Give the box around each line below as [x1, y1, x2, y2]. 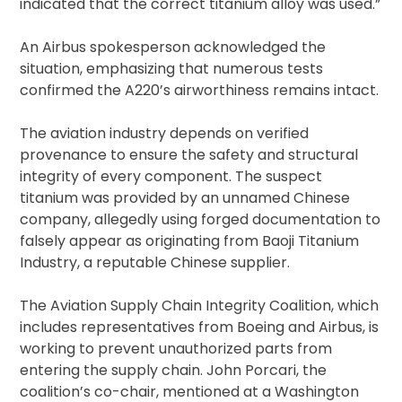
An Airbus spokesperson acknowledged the [20, 37, 327, 58]
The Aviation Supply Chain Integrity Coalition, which [20, 295, 380, 317]
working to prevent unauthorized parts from [20, 338, 333, 360]
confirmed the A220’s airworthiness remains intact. [20, 80, 380, 101]
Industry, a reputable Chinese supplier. [20, 252, 291, 274]
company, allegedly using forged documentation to [20, 209, 381, 231]
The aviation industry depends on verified [20, 123, 310, 144]
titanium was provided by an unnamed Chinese [20, 188, 351, 209]
